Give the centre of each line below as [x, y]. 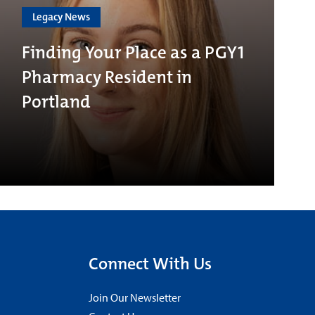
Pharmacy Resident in [107, 77]
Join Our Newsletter [135, 298]
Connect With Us [150, 264]
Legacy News [61, 17]
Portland [56, 101]
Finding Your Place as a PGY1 [133, 52]
